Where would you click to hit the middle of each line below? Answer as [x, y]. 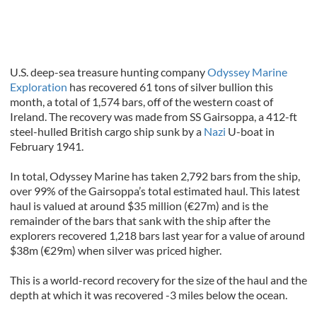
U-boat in [250, 132]
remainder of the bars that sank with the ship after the [140, 221]
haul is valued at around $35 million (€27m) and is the [139, 206]
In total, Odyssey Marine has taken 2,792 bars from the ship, [155, 176]
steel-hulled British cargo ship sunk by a [107, 132]
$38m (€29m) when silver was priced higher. [116, 250]
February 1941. [47, 146]
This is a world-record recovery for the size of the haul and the [158, 280]
